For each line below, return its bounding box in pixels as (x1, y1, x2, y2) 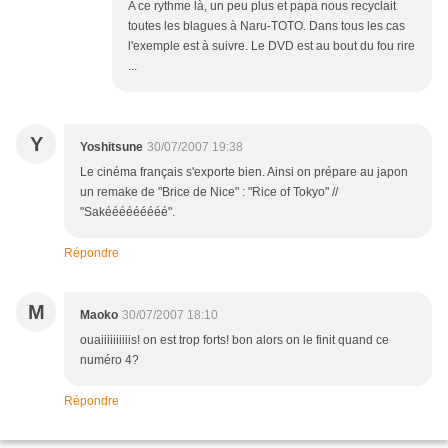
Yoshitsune (80, 140, 143, 154)
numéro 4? (80, 353, 139, 367)
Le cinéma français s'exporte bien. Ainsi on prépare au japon (80, 165, 408, 179)
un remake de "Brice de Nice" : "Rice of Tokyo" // (80, 185, 338, 199)
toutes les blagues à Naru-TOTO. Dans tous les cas (128, 19, 405, 33)
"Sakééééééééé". (80, 205, 175, 219)
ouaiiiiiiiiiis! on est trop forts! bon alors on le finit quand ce (80, 333, 389, 347)
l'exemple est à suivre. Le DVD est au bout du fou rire (128, 39, 415, 53)
